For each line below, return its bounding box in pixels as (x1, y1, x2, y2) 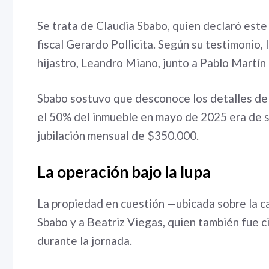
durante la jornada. (37, 233, 132, 247)
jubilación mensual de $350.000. (37, 128, 199, 142)
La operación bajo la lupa (37, 162, 211, 181)
